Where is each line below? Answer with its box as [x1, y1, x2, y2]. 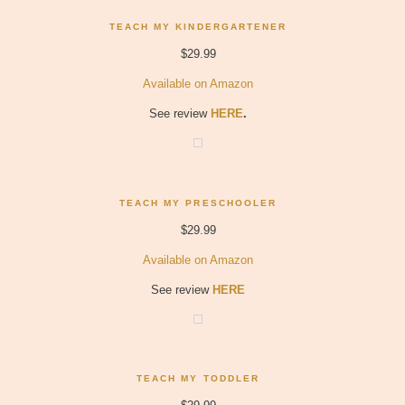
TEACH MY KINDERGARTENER [109, 22, 287, 33]
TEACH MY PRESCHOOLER [119, 197, 277, 208]
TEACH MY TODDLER [137, 372, 259, 383]
